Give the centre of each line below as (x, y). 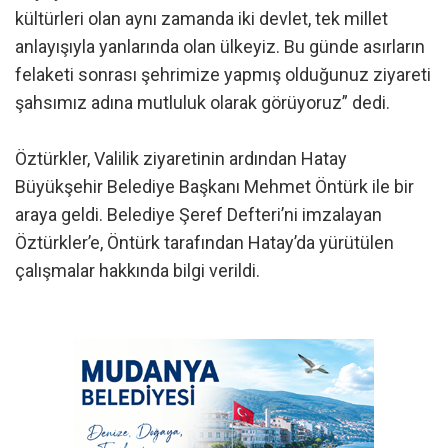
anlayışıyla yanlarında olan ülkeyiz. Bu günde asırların (220, 47)
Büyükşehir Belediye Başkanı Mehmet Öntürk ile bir (214, 187)
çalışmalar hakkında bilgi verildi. (137, 271)
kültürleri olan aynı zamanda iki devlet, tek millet (201, 19)
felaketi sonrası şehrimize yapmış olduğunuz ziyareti (223, 75)
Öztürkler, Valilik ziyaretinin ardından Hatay (181, 159)
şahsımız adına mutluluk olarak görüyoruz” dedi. (202, 103)
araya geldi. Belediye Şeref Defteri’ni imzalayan (198, 215)
